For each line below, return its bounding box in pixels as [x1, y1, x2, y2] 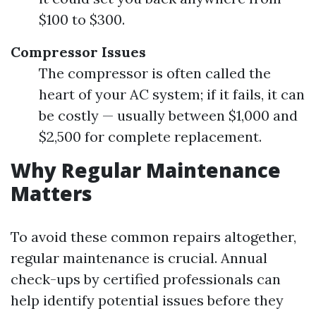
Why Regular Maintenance [11, 157, 281, 183]
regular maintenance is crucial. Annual [11, 249, 267, 267]
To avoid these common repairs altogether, [11, 228, 296, 245]
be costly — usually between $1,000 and [39, 107, 298, 124]
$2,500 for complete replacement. [39, 128, 262, 145]
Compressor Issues [11, 43, 146, 61]
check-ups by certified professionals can [11, 270, 281, 288]
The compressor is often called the [39, 64, 271, 82]
